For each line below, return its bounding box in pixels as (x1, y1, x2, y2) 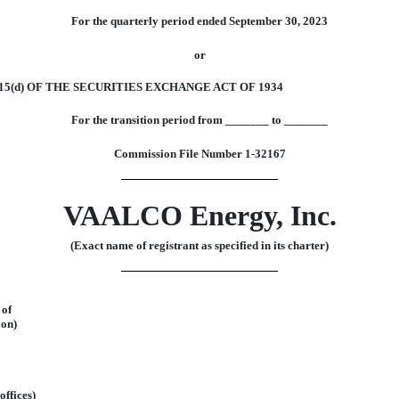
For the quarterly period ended (71, 14, 229, 28)
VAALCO (62, 199, 183, 232)
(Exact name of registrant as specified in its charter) (70, 239, 329, 252)
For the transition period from (71, 113, 223, 126)
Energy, (189, 199, 283, 232)
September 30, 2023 (229, 14, 328, 28)
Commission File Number (113, 147, 245, 160)
